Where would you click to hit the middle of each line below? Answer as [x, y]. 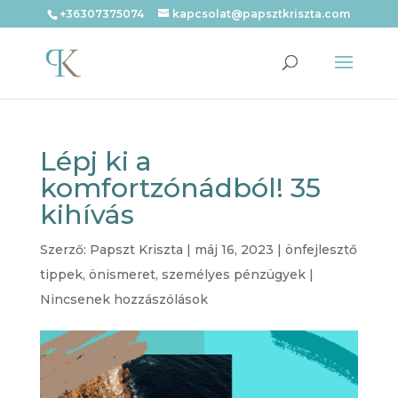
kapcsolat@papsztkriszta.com [262, 14]
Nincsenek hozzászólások [123, 299]
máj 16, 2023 [234, 250]
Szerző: [64, 250]
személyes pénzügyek [233, 275]
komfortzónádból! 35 [180, 188]
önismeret [122, 275]
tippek [61, 275]
